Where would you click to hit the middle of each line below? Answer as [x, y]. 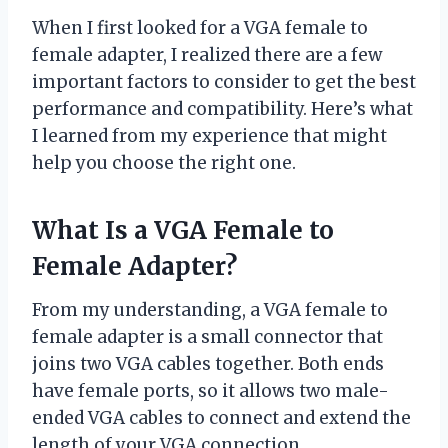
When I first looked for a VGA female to [200, 27]
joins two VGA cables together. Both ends [208, 363]
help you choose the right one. [164, 162]
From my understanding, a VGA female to [210, 309]
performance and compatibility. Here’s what [222, 108]
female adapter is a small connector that [207, 336]
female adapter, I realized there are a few [207, 54]
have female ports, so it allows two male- [210, 390]
